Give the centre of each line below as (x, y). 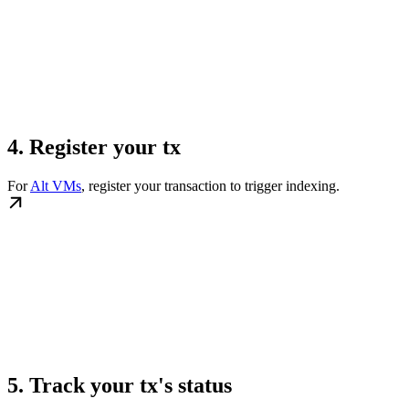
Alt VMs (56, 185)
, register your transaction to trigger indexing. (210, 185)
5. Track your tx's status (120, 385)
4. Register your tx (94, 147)
